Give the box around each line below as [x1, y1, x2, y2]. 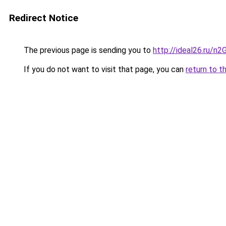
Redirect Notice [9, 12, 78, 24]
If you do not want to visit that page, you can [22, 65, 186, 74]
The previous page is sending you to [22, 45, 153, 55]
